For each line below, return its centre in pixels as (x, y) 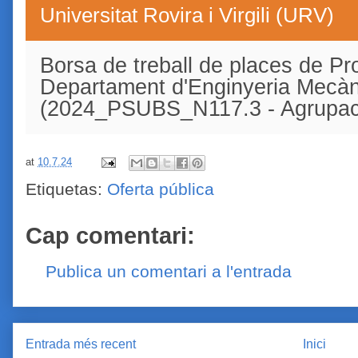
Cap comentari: (110, 235)
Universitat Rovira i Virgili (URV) (187, 15)
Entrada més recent (81, 344)
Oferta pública (161, 189)
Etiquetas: (66, 189)
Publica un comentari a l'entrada (169, 271)
